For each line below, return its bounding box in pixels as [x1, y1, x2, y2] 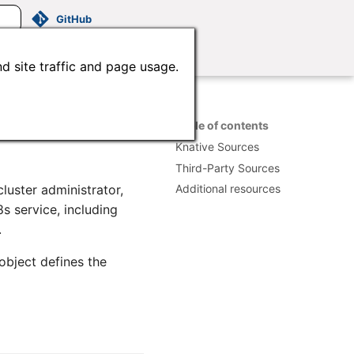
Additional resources [175, 182, 281, 196]
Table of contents [175, 119, 269, 132]
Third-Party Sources [175, 160, 280, 175]
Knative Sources [175, 139, 259, 153]
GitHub [55, 12, 92, 25]
